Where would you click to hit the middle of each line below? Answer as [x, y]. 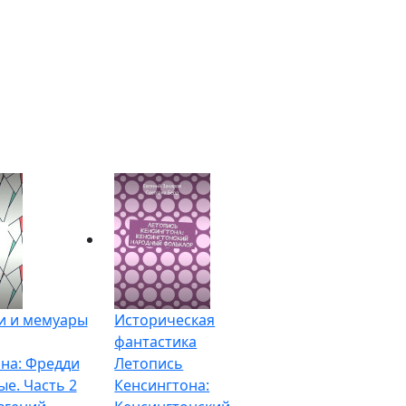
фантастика [156, 341]
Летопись [149, 363]
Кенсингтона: [162, 385]
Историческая [165, 319]
